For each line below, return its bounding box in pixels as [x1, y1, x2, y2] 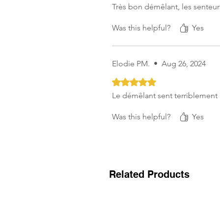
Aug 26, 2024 [162, 59, 206, 68]
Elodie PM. [112, 59, 150, 68]
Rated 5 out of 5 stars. [111, 77, 187, 85]
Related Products [109, 168, 190, 180]
